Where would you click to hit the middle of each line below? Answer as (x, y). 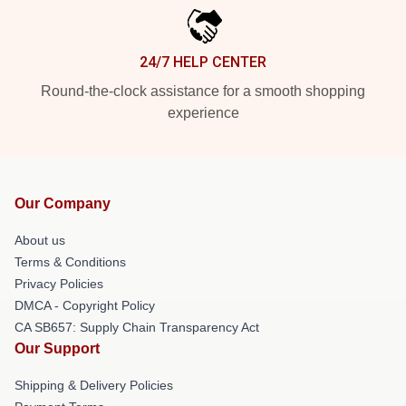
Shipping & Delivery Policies (94, 385)
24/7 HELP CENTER (203, 62)
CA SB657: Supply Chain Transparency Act (137, 327)
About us (40, 240)
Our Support (57, 348)
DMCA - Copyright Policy (85, 305)
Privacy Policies (59, 284)
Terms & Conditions (70, 262)
